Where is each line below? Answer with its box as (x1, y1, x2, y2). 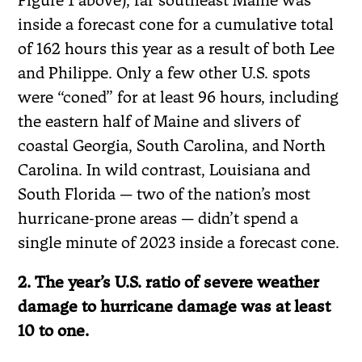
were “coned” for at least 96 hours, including (18, 86, 339, 107)
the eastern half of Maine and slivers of (18, 111, 301, 131)
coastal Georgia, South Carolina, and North (18, 135, 326, 155)
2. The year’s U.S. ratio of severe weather (18, 271, 320, 292)
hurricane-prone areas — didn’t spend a (18, 208, 299, 228)
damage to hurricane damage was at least (18, 296, 331, 316)
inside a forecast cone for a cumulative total (18, 14, 335, 34)
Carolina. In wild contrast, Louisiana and (18, 159, 311, 179)
